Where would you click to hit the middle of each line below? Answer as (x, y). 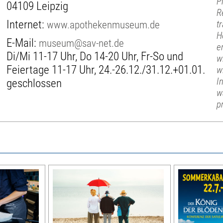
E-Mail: (23, 43)
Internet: (27, 24)
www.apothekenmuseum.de (104, 24)
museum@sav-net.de (82, 43)
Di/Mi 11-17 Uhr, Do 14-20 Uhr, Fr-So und (95, 56)
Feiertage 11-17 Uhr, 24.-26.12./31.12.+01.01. (106, 70)
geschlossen (34, 83)
